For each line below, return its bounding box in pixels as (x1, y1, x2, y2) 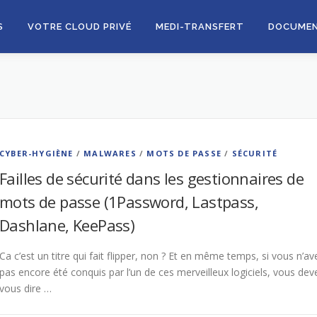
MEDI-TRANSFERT (156, 21, 244, 32)
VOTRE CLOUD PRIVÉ (28, 21, 132, 32)
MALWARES (83, 148, 137, 158)
